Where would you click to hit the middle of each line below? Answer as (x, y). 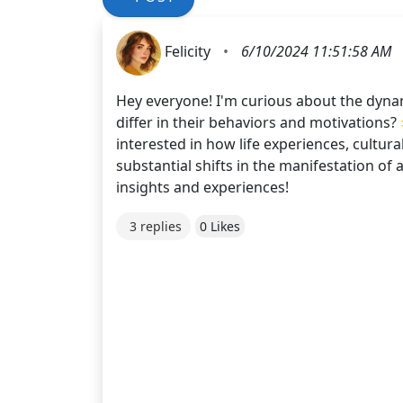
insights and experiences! (202, 187)
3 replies (156, 226)
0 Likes (220, 226)
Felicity (189, 52)
